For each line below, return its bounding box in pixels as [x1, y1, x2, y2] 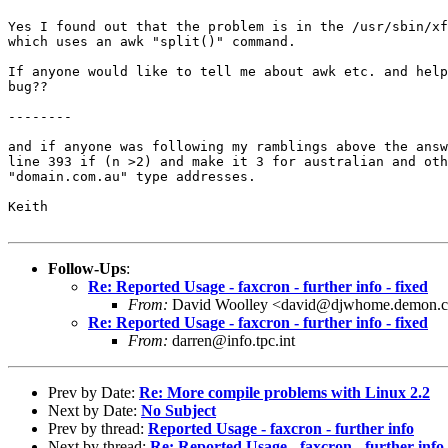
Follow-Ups [48, 259, 126, 277]
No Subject [141, 401, 216, 419]
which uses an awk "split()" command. [8, 33, 296, 49]
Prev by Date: [48, 383, 139, 401]
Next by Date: [48, 401, 141, 419]
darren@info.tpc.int [168, 331, 295, 349]
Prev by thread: [48, 419, 148, 437]
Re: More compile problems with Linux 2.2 [139, 383, 430, 401]
